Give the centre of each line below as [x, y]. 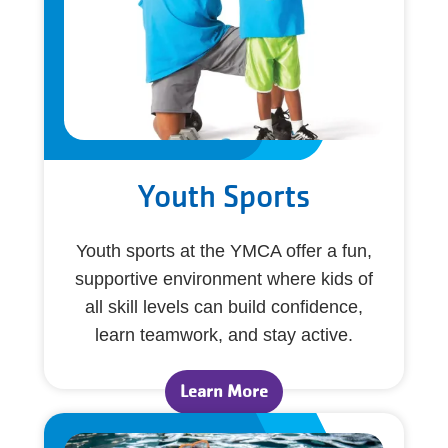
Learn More [224, 391]
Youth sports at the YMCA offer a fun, [224, 251]
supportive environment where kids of [224, 279]
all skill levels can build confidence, [224, 307]
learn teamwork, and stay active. [224, 335]
